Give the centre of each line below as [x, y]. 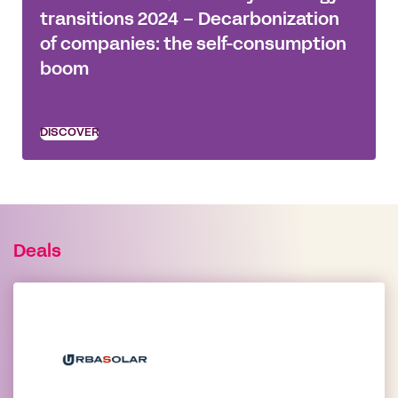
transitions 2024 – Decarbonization [190, 20]
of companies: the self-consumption [193, 45]
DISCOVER [69, 133]
